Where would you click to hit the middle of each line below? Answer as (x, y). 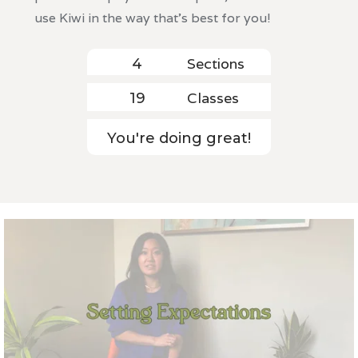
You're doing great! (179, 138)
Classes (213, 97)
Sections (216, 63)
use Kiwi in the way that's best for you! (152, 18)
